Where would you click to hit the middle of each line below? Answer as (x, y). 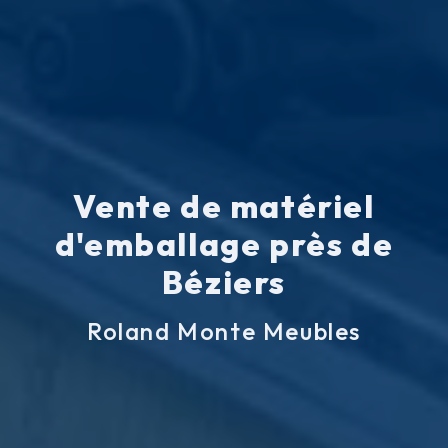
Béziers (224, 282)
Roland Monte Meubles (224, 331)
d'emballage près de (224, 244)
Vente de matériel (224, 206)
